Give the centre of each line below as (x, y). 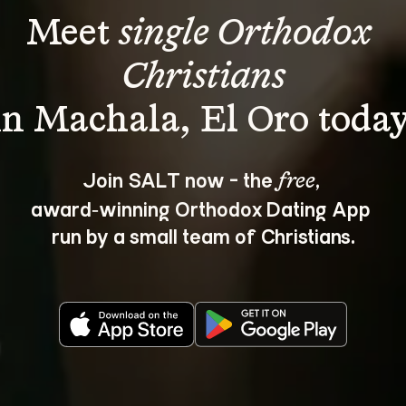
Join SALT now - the (179, 179)
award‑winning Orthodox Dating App (203, 208)
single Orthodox (249, 34)
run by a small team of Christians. (203, 235)
